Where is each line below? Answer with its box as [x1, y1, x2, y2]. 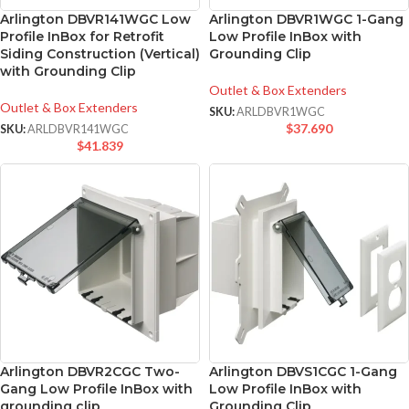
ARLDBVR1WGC [236, 105, 325, 120]
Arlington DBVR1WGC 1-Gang [209, 11, 404, 28]
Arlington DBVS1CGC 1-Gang [209, 363, 397, 381]
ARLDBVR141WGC [27, 122, 129, 137]
